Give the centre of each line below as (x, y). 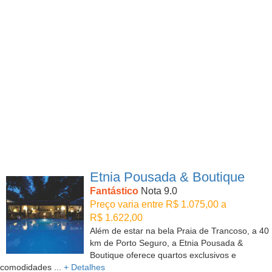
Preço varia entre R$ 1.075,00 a (158, 205)
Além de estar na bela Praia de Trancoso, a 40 (179, 231)
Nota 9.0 (158, 191)
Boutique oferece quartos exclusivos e (163, 255)
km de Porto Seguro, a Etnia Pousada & (166, 243)
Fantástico (114, 191)
